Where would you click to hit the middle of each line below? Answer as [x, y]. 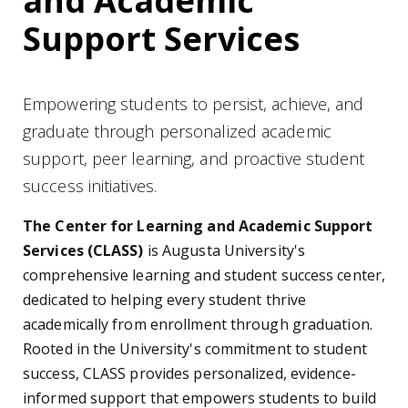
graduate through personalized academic [177, 132]
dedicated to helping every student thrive [165, 300]
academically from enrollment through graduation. [198, 325]
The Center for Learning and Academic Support [198, 226]
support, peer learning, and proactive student [194, 159]
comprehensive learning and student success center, [204, 275]
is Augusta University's [226, 251]
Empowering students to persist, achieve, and [194, 104]
